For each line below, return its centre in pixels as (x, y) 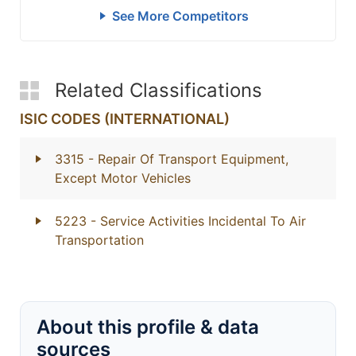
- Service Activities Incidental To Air (198, 221)
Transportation (99, 240)
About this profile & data (148, 327)
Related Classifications (159, 90)
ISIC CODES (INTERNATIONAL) (125, 119)
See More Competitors (180, 16)
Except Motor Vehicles (123, 178)
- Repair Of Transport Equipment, (188, 159)
